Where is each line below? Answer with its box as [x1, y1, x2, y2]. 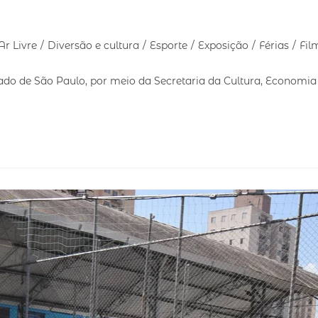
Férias [259, 38, 289, 52]
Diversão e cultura [48, 38, 139, 52]
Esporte [150, 38, 187, 52]
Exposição [198, 38, 248, 52]
